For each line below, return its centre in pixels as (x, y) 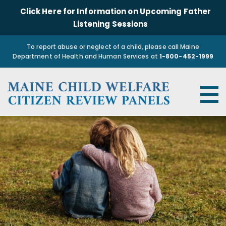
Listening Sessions (110, 24)
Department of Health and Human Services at (86, 56)
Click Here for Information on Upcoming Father (116, 11)
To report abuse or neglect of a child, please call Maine (113, 47)
